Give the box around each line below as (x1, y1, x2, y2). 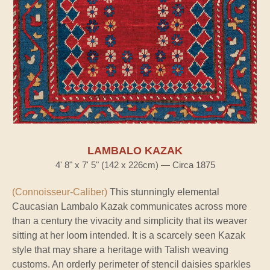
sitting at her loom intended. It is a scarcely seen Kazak (12, 230, 245, 241)
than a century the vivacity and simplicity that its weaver (12, 216, 247, 227)
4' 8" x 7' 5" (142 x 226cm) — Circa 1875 (55, 160, 215, 171)
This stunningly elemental (107, 187, 219, 198)
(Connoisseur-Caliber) (12, 187, 107, 198)
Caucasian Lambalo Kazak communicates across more (12, 201, 247, 212)
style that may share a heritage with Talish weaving (12, 245, 228, 256)
